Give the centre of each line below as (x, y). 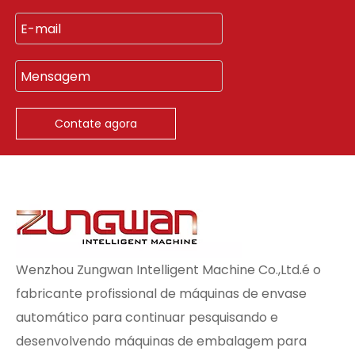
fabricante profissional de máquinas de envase (161, 294)
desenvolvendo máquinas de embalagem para (161, 341)
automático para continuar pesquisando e (147, 317)
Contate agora (96, 124)
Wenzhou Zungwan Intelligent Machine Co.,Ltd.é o (168, 270)
